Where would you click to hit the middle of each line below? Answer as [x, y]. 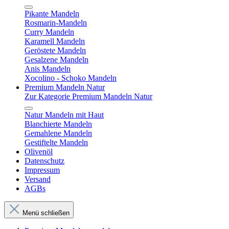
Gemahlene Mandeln [58, 133]
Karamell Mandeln [55, 41]
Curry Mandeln [49, 32]
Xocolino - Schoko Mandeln [71, 78]
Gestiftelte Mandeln [56, 142]
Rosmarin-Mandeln [56, 23]
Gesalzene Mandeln [56, 60]
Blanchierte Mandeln [58, 124]
